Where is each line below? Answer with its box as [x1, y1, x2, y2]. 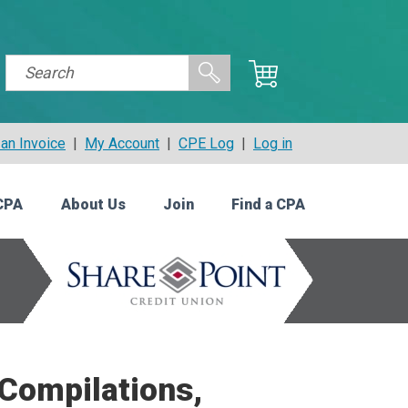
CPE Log [178, 135, 234, 152]
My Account [85, 135, 159, 152]
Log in [253, 135, 292, 152]
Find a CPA [230, 196, 305, 214]
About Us [60, 196, 126, 214]
